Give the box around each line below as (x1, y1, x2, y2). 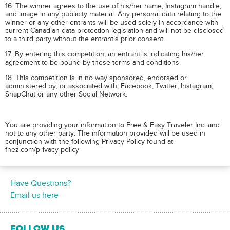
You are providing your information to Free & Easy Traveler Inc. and (5, 121, 220, 129)
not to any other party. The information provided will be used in (5, 129, 205, 138)
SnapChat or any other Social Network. (5, 90, 127, 99)
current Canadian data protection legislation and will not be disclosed (5, 26, 224, 35)
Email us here (10, 190, 59, 200)
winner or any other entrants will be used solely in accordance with (5, 18, 218, 27)
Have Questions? (10, 178, 71, 188)
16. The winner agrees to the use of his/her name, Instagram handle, (5, 2, 221, 10)
